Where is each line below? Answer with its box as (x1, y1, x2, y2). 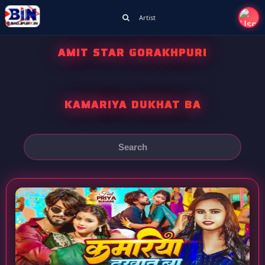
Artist (138, 13, 156, 22)
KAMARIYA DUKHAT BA (64, 96, 201, 113)
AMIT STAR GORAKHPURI (58, 44, 207, 61)
